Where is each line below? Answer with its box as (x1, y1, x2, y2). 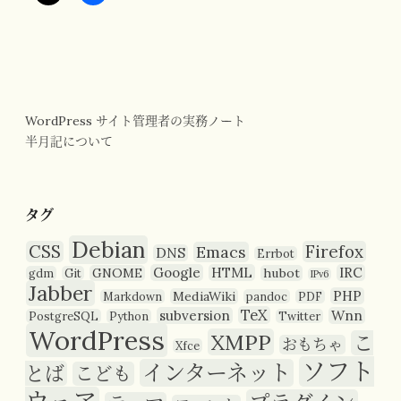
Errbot (257, 246, 294, 261)
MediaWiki (173, 288, 235, 305)
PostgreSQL (29, 309, 98, 324)
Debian (72, 235, 145, 265)
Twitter (278, 309, 320, 324)
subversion (159, 307, 230, 325)
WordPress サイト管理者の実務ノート (25, 113, 245, 130)
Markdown (103, 289, 162, 304)
